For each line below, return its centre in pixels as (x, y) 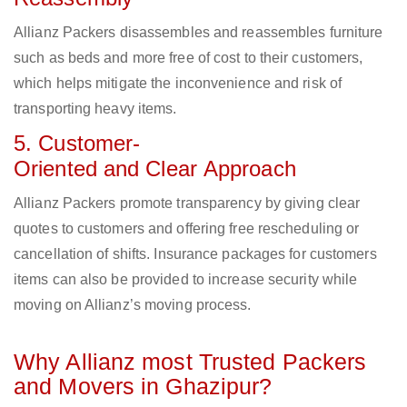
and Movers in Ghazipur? (143, 387)
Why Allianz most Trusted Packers (190, 362)
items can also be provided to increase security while (186, 280)
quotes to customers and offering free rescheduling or (187, 229)
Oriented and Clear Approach (155, 169)
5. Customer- (77, 144)
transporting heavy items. (95, 109)
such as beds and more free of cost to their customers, (189, 58)
